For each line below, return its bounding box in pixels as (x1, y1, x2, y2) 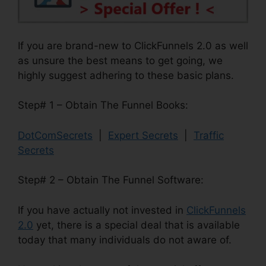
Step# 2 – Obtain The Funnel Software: (18, 174, 204, 186)
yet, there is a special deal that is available (33, 218, 240, 231)
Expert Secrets (108, 129, 178, 141)
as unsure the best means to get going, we (18, 54, 223, 66)
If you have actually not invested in (18, 204, 186, 216)
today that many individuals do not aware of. (18, 233, 232, 246)
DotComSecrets (18, 129, 93, 141)
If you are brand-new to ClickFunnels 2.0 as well (18, 39, 248, 52)
